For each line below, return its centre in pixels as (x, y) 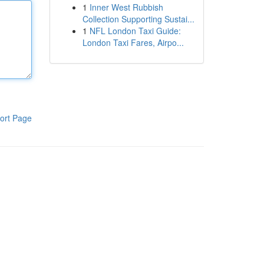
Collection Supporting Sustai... (138, 19)
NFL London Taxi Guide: (135, 31)
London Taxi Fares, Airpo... (133, 42)
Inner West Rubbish (126, 7)
